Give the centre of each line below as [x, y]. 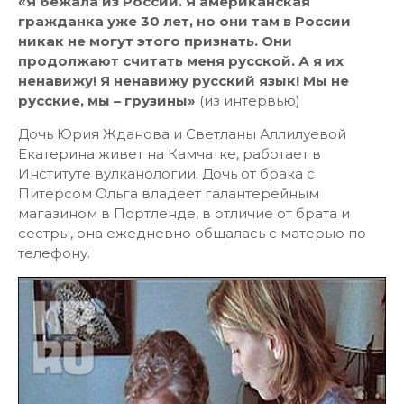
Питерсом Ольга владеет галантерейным [169, 193]
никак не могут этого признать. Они [155, 41]
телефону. [54, 253]
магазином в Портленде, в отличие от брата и [184, 213]
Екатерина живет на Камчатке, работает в [170, 154]
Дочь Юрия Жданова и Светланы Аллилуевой [182, 134]
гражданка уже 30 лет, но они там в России [184, 21]
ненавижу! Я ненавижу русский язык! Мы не [184, 81]
